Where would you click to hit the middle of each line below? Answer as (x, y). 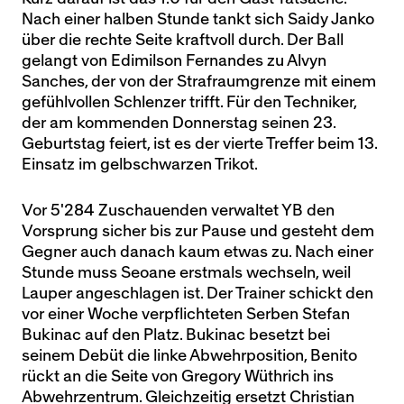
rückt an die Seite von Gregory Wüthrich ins (178, 376)
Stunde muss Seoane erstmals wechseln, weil (186, 273)
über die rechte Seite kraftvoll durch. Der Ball (183, 40)
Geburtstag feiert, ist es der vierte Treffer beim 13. (199, 144)
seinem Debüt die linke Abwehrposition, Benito (189, 356)
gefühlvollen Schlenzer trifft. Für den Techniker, (189, 102)
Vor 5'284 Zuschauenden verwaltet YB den (178, 211)
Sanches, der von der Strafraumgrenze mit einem (199, 82)
